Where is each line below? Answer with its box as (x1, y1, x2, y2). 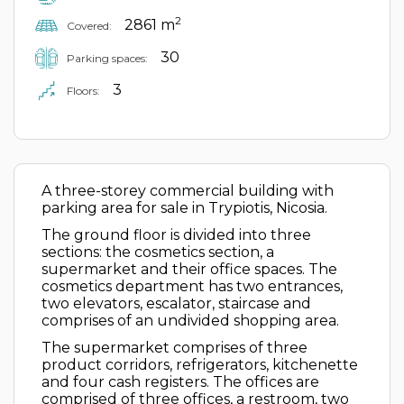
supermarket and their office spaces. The (41, 261, 337, 278)
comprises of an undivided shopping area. (41, 312, 339, 329)
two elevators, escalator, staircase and (41, 295, 311, 312)
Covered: (67, 18, 112, 32)
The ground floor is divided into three (41, 226, 311, 243)
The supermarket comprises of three (41, 339, 308, 356)
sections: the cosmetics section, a (41, 243, 274, 261)
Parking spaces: (67, 50, 148, 65)
